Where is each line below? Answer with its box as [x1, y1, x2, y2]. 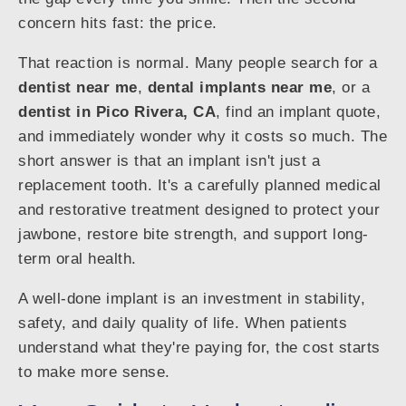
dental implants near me [147, 79, 332, 97]
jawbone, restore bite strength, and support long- [18, 226, 369, 244]
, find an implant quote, [216, 103, 381, 121]
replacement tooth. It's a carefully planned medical [18, 177, 382, 195]
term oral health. [18, 250, 137, 268]
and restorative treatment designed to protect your [18, 201, 380, 219]
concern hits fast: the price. [18, 14, 217, 33]
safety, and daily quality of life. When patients [18, 314, 347, 333]
